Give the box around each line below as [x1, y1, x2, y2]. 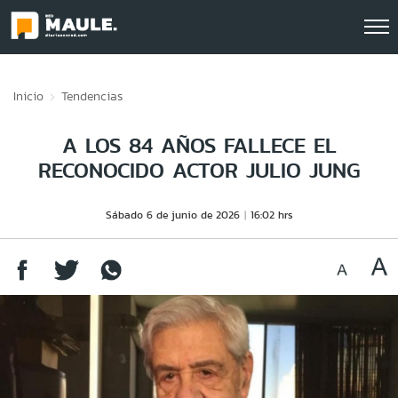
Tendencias [61, 87, 123, 105]
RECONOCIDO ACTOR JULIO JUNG [38, 155, 360, 186]
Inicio [13, 87, 44, 105]
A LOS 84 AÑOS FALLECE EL [61, 130, 337, 161]
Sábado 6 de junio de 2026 [105, 207, 240, 222]
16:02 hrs [250, 207, 293, 222]
